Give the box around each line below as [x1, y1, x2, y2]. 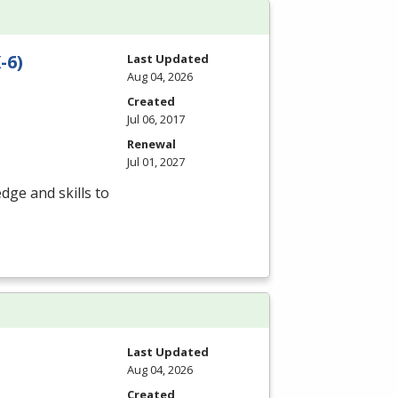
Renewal [127, 135, 176, 152]
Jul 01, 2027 [127, 153, 185, 170]
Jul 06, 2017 [127, 110, 185, 127]
